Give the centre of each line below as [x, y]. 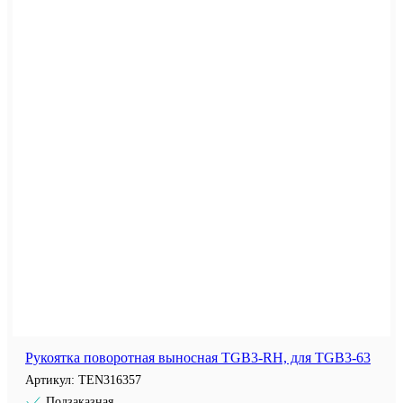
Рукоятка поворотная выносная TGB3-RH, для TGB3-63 [198, 358]
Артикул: [52, 381]
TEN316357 [110, 381]
